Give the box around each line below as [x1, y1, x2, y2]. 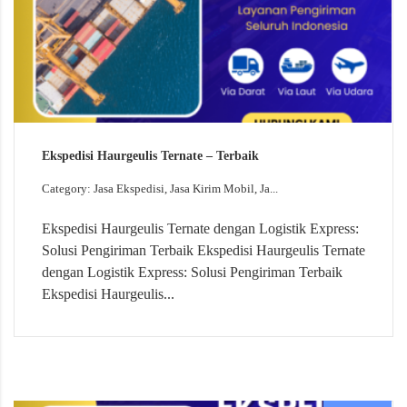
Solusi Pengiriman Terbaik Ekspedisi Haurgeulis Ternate [42, 243, 365, 259]
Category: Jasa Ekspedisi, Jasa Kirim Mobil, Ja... [42, 182, 278, 196]
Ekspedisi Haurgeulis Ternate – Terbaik [42, 149, 259, 164]
